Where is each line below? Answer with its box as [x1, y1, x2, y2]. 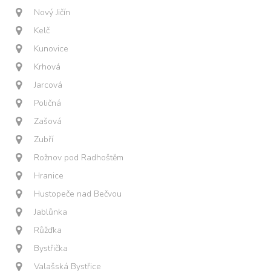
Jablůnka [34, 206, 68, 218]
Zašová [34, 116, 62, 127]
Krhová [34, 61, 61, 73]
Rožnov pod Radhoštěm [34, 152, 124, 163]
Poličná [34, 97, 62, 109]
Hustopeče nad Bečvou [34, 188, 122, 200]
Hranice [34, 170, 64, 181]
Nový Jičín [34, 7, 71, 18]
